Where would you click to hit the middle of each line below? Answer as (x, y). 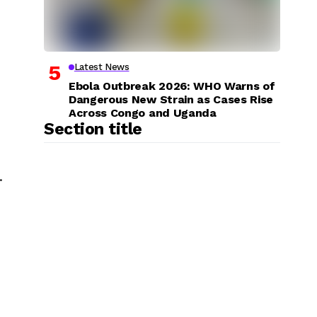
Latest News (102, 67)
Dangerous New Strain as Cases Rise (171, 99)
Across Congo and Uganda (143, 113)
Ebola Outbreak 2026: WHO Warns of (172, 86)
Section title (93, 129)
